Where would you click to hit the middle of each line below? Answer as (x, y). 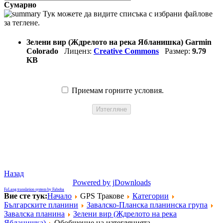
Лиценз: (79, 51)
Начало (59, 196)
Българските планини (41, 205)
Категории (151, 196)
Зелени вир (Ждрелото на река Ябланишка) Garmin (119, 42)
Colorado (45, 51)
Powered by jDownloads (111, 182)
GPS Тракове (102, 196)
